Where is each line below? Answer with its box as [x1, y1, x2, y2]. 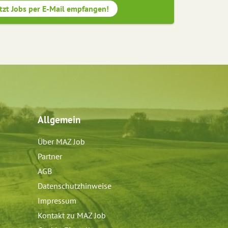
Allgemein [38, 113, 80, 126]
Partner [38, 151, 62, 162]
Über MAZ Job [38, 136, 85, 147]
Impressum [38, 195, 76, 206]
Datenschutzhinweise [38, 181, 111, 191]
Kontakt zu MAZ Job [38, 210, 106, 221]
